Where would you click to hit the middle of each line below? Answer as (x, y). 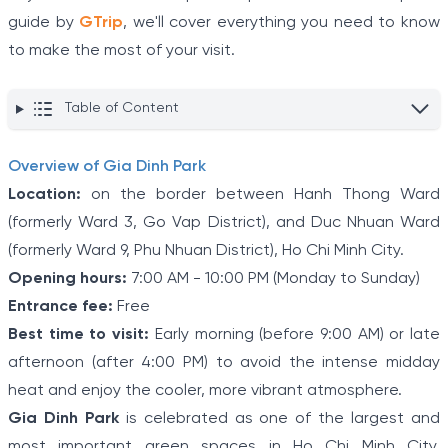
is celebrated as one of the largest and (279, 419)
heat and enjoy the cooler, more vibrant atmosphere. (205, 391)
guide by (44, 23)
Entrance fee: (60, 307)
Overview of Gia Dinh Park (107, 167)
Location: (44, 195)
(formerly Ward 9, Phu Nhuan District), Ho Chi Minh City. (206, 251)
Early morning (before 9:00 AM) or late (295, 335)
